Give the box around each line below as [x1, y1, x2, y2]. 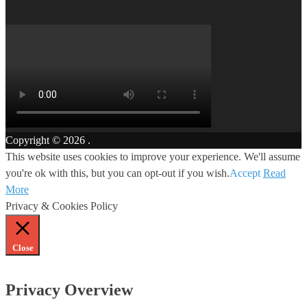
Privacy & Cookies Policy [5, 200, 118, 212]
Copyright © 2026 [5, 134, 88, 147]
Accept [230, 167, 260, 180]
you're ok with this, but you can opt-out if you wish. [5, 167, 230, 180]
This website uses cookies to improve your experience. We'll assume [5, 151, 300, 163]
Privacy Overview [5, 281, 133, 299]
